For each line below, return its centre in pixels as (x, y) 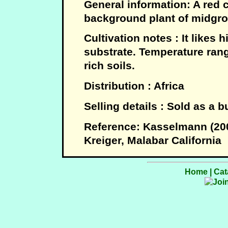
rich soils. (109, 66)
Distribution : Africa (134, 86)
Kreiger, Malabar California (153, 140)
